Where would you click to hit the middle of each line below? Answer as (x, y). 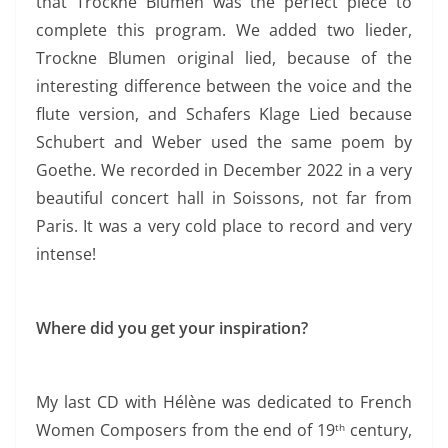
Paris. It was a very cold (126, 225)
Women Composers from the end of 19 (186, 429)
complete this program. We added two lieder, (224, 29)
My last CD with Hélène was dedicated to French (224, 401)
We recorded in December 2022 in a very (256, 169)
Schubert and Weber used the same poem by (224, 141)
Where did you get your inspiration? (172, 327)
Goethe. (68, 169)
